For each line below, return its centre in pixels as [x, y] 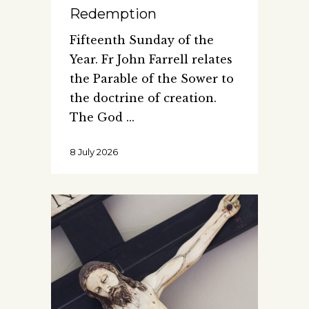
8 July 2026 [94, 151]
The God [98, 117]
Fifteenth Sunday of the [142, 40]
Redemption [113, 13]
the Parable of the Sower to [152, 78]
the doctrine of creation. [143, 98]
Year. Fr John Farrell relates [151, 59]
